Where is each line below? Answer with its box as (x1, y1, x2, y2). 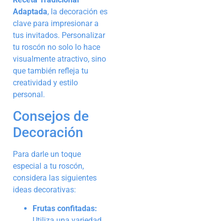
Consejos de (13, 108, 89, 124)
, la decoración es (47, 7, 108, 17)
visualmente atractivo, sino (13, 54, 106, 64)
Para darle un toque (13, 149, 81, 159)
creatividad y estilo (13, 78, 78, 88)
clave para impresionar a (13, 19, 99, 29)
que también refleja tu (13, 66, 88, 76)
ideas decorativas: (13, 184, 76, 194)
